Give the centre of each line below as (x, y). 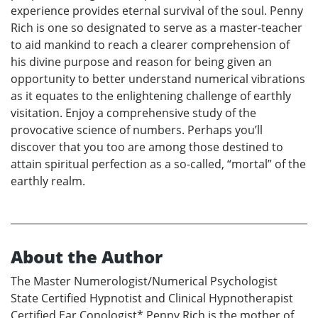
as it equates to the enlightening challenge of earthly (151, 96)
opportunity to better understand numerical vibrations (158, 79)
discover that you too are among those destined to (147, 147)
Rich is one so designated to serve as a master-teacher (157, 28)
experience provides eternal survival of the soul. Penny (157, 11)
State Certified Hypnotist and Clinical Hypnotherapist (152, 298)
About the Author (87, 257)
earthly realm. (48, 181)
